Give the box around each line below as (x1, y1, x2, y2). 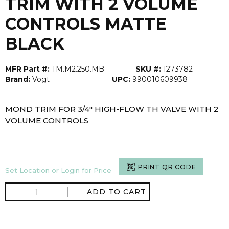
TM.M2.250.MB (52, 64, 104, 74)
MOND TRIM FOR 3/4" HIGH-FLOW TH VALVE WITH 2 (5, 104, 219, 114)
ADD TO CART (87, 187, 146, 196)
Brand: (5, 75, 30, 84)
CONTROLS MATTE (5, 14, 167, 34)
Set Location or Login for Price (5, 166, 111, 174)
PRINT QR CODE (138, 163, 196, 171)
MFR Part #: (5, 64, 50, 74)
